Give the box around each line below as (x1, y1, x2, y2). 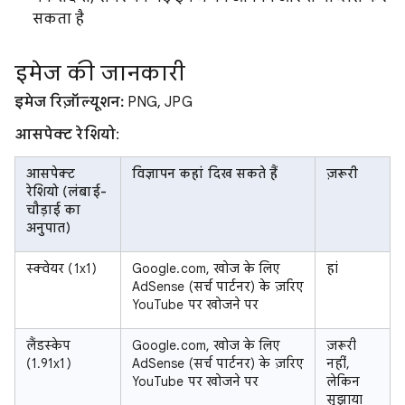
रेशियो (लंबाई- (26, 184, 107, 200)
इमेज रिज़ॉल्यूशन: (14, 93, 127, 111)
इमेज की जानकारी (14, 60, 185, 87)
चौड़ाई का (26, 202, 81, 218)
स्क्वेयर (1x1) (26, 260, 97, 277)
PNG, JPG (127, 93, 193, 111)
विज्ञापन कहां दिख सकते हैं (132, 165, 278, 182)
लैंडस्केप (26, 337, 71, 353)
